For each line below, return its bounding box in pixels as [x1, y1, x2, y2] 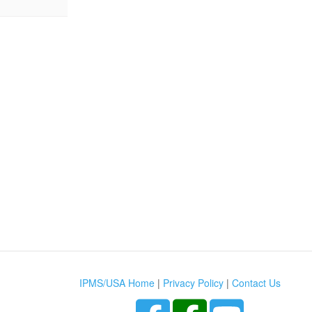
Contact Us [232, 276, 281, 290]
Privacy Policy [163, 276, 224, 290]
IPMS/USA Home [79, 276, 155, 290]
